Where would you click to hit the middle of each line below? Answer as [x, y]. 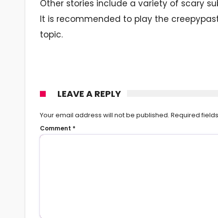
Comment [56, 128]
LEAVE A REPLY [89, 93]
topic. [51, 34]
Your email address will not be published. [105, 115]
